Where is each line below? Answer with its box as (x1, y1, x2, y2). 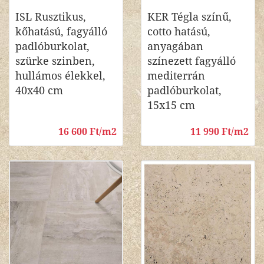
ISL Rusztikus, (15, 11, 86, 23)
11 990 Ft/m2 (190, 126, 249, 137)
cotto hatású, (147, 25, 210, 38)
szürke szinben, (15, 55, 95, 67)
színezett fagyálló (147, 55, 236, 67)
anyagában (147, 40, 203, 52)
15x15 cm (147, 99, 195, 111)
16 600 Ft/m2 (58, 126, 117, 137)
